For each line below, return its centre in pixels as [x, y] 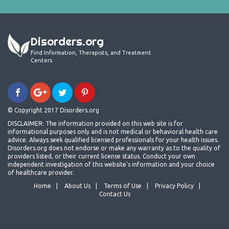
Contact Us [114, 194]
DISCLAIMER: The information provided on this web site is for [95, 124]
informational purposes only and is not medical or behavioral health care [113, 132]
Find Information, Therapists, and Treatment [91, 52]
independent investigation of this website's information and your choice [111, 165]
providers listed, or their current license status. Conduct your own [101, 156]
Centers [41, 60]
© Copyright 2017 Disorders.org [53, 110]
